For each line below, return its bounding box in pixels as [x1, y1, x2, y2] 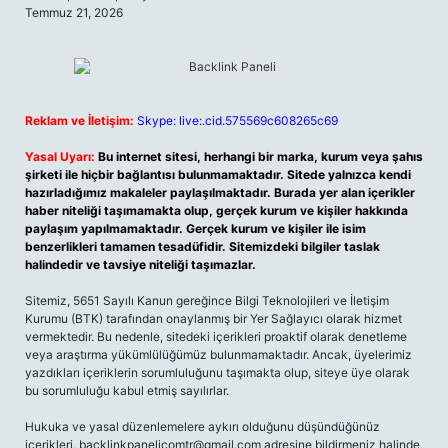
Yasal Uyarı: [25, 149, 95, 164]
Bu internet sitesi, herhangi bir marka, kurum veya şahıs [98, 149, 423, 164]
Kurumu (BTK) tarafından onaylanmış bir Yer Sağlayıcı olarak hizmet [25, 311, 402, 326]
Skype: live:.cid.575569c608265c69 [137, 113, 338, 128]
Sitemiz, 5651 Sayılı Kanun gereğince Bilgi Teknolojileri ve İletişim [25, 293, 389, 308]
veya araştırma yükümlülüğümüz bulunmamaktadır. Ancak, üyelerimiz [25, 347, 412, 362]
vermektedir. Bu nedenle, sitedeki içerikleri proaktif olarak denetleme [25, 329, 407, 344]
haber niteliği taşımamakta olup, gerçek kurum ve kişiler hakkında [25, 203, 408, 218]
